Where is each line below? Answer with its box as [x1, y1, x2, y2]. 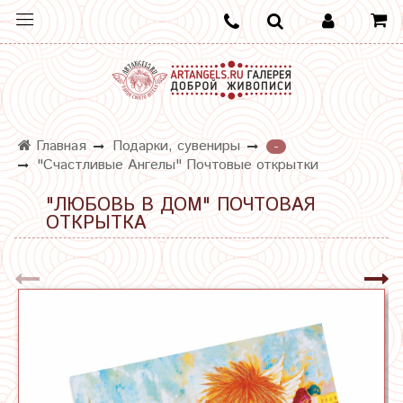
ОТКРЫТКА [46, 210, 146, 237]
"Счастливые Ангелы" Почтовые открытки [37, 154, 318, 175]
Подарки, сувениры [112, 136, 240, 157]
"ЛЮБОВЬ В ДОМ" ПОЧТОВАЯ [46, 193, 315, 219]
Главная [31, 136, 86, 157]
